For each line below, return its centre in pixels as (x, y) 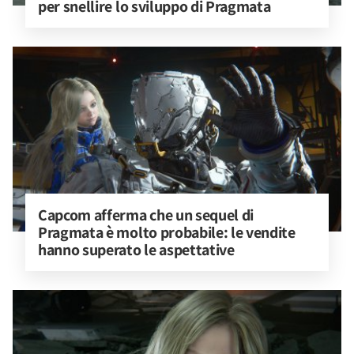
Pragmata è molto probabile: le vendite (168, 232)
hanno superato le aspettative (136, 250)
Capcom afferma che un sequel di (147, 215)
